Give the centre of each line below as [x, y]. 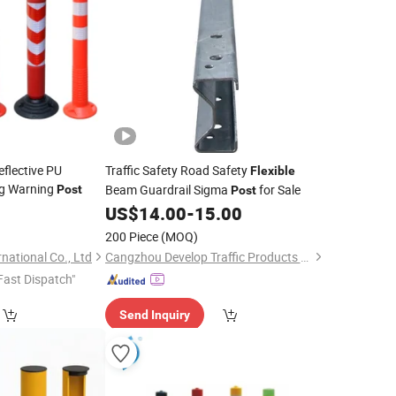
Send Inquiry [154, 315]
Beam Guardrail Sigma [168, 190]
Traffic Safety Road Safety [177, 170]
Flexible [272, 171]
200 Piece [131, 236]
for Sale [278, 190]
